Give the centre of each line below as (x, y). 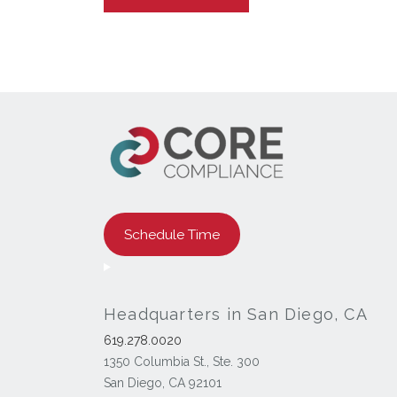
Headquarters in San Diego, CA (236, 314)
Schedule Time (171, 234)
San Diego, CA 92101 (163, 383)
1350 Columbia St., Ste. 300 (182, 362)
